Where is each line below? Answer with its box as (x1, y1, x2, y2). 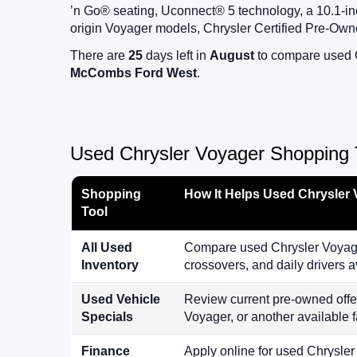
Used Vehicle (81, 292, 160, 307)
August (210, 49, 254, 63)
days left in (143, 49, 210, 63)
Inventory (81, 258, 139, 273)
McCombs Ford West (70, 66, 197, 80)
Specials (81, 310, 133, 324)
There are (70, 49, 128, 63)
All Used (81, 241, 132, 255)
